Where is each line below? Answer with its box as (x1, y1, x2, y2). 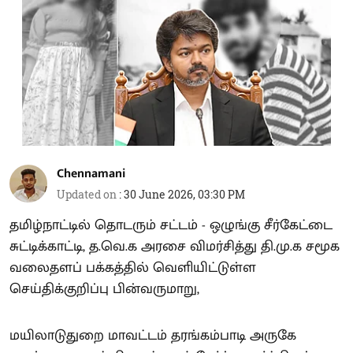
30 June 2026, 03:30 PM (124, 187, 245, 202)
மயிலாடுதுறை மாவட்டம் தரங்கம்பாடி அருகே (9, 323, 296, 347)
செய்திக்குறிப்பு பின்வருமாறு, (9, 277, 199, 301)
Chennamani (57, 163, 125, 184)
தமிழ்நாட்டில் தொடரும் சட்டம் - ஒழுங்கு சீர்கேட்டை (9, 213, 333, 237)
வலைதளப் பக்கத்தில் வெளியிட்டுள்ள (9, 255, 256, 280)
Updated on (57, 187, 119, 202)
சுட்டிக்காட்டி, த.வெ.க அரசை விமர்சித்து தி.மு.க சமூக (9, 234, 340, 258)
